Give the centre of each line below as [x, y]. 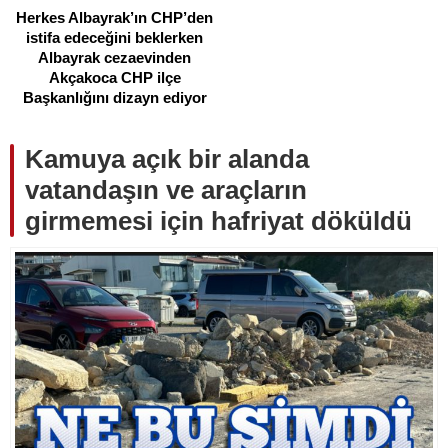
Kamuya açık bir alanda [167, 159]
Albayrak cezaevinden [114, 57]
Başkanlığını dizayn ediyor [114, 97]
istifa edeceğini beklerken [114, 37]
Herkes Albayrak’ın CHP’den [114, 17]
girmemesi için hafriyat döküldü [218, 221]
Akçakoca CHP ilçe [114, 77]
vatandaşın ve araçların [166, 190]
